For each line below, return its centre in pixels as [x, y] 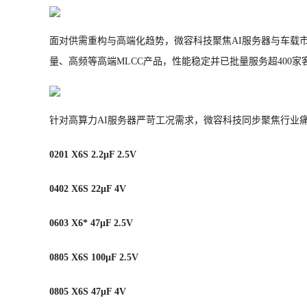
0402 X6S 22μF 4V [88, 189]
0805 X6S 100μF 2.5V [94, 257]
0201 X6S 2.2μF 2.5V [93, 155]
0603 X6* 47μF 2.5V [91, 223]
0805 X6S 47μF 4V [88, 292]
